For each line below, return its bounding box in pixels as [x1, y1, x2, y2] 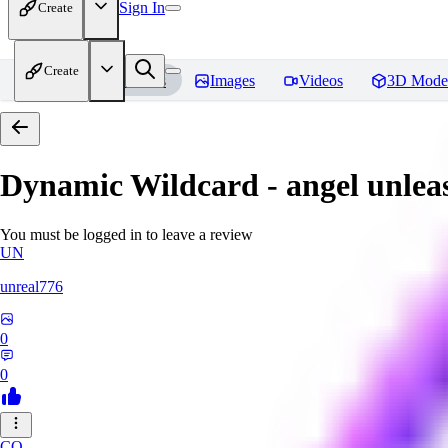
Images [210, 72, 255, 89]
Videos [299, 72, 343, 89]
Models [119, 72, 166, 89]
